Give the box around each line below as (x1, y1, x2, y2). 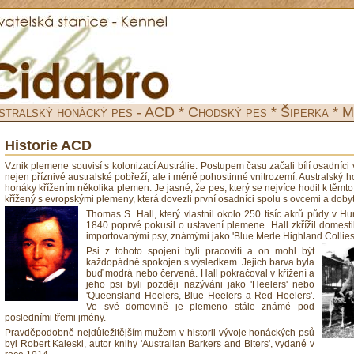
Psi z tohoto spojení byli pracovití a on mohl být (86, 246, 314, 257)
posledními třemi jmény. (5, 312, 106, 323)
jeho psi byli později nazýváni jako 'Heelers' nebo (86, 279, 314, 290)
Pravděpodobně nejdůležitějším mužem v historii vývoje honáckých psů (5, 327, 314, 338)
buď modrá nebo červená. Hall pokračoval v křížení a (86, 268, 314, 279)
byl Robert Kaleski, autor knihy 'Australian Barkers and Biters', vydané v (5, 338, 314, 349)
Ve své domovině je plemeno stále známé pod (86, 301, 314, 312)
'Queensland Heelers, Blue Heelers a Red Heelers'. (86, 290, 314, 301)
